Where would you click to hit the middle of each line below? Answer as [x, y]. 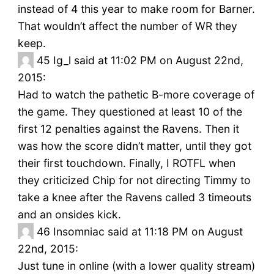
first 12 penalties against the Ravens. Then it [128, 129]
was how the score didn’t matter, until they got [134, 146]
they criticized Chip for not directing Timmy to [134, 180]
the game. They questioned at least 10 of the [130, 112]
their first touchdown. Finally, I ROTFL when [126, 163]
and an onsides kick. [69, 215]
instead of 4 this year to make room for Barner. [136, 9]
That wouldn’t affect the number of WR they [127, 26]
